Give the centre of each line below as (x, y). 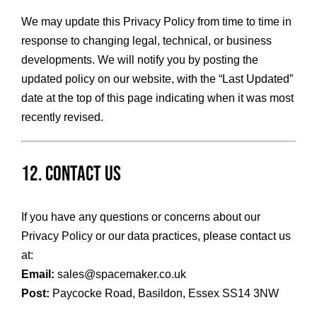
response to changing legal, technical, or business (146, 41)
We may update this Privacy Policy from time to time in (156, 22)
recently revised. (62, 117)
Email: (38, 275)
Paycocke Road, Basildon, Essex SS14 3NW (164, 294)
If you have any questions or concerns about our (140, 217)
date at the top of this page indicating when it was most (157, 98)
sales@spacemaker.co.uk (120, 275)
